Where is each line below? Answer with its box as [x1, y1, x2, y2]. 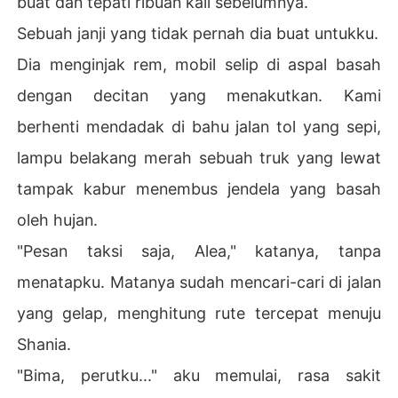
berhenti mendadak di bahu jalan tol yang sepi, [17, 116, 381, 136]
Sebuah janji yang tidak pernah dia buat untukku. [17, 23, 379, 43]
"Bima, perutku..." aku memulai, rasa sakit [17, 365, 381, 385]
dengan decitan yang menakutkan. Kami [17, 85, 381, 105]
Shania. [17, 334, 72, 354]
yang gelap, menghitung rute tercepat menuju [17, 303, 381, 322]
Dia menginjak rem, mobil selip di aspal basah [17, 54, 381, 74]
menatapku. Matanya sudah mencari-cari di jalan [17, 272, 381, 291]
